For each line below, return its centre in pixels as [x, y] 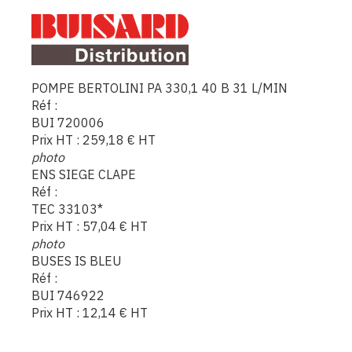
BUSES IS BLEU [77, 260]
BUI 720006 [68, 122]
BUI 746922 [68, 295]
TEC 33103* [67, 209]
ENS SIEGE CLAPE [84, 174]
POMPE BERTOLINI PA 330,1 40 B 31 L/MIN [159, 88]
